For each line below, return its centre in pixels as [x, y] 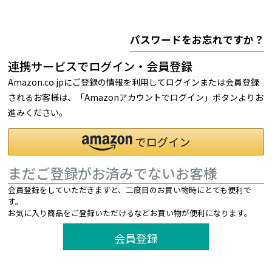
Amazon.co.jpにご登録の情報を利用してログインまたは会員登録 [134, 82]
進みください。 [38, 112]
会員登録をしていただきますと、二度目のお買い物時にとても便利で [130, 190]
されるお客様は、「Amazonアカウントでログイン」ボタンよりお [136, 97]
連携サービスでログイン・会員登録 [100, 66]
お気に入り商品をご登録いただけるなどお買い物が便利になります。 [130, 213]
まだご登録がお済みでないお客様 [113, 173]
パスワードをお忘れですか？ [197, 40]
